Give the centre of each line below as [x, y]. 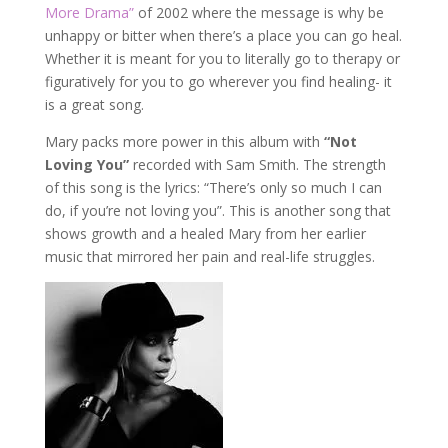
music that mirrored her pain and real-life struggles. [209, 257]
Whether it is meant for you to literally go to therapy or [222, 59]
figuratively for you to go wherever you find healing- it [218, 82]
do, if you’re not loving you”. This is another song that [217, 211]
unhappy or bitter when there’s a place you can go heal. [223, 36]
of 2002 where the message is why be [258, 13]
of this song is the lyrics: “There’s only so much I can [213, 188]
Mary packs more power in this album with [184, 142]
